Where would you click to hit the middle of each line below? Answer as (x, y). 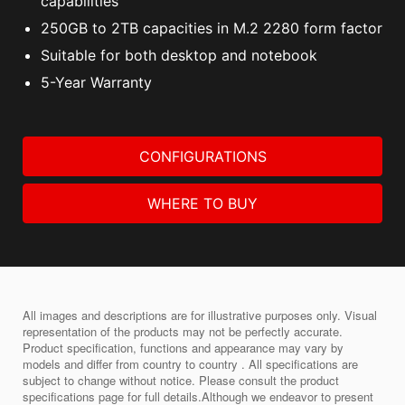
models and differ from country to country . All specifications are (190, 364)
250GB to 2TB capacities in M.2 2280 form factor (212, 28)
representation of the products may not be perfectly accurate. (183, 332)
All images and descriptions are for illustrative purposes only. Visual (200, 316)
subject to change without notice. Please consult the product (181, 381)
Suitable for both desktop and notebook (179, 56)
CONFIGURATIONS (202, 157)
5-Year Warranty (96, 83)
